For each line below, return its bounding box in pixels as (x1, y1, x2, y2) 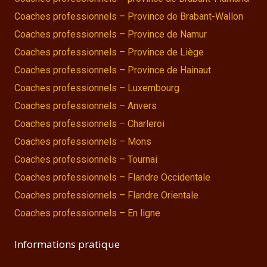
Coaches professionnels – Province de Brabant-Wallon (14, 10, 243, 22)
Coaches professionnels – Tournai (14, 153, 157, 165)
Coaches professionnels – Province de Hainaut (14, 64, 211, 76)
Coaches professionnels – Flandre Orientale (14, 189, 198, 201)
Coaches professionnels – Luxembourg (14, 82, 179, 94)
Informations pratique (14, 237, 120, 251)
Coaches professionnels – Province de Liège (14, 46, 204, 58)
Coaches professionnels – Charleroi (14, 117, 164, 129)
